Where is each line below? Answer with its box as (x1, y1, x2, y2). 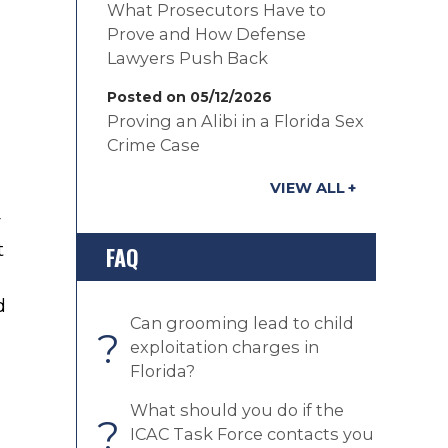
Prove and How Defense (107, 24, 306, 44)
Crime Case (107, 135, 200, 155)
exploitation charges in (130, 337, 319, 357)
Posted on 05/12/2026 (107, 89, 272, 105)
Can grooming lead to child (130, 313, 354, 333)
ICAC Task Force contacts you (130, 424, 374, 444)
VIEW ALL (270, 179, 345, 197)
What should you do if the (130, 400, 344, 420)
